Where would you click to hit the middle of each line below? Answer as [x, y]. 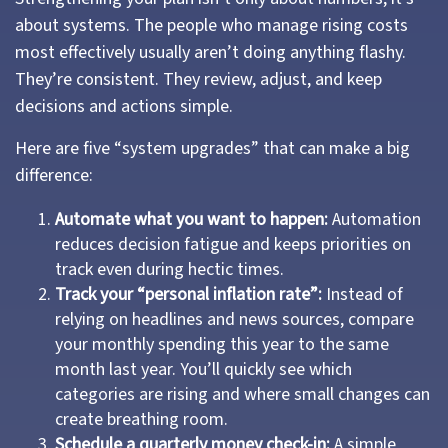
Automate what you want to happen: [191, 219]
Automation [374, 219]
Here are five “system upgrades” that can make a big [212, 148]
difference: [56, 175]
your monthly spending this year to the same [222, 344]
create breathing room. [141, 419]
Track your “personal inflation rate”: [188, 294]
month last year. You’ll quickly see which [203, 369]
